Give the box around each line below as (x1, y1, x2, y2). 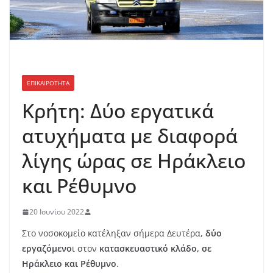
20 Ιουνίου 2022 (29, 207, 84, 217)
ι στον (72, 243, 97, 254)
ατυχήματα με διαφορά (22, 122, 238, 149)
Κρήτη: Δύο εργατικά (22, 97, 214, 124)
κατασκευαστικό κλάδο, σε (97, 243, 211, 254)
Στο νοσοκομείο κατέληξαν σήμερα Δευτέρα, (22, 227, 205, 239)
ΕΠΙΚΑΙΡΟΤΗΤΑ (27, 79, 69, 87)
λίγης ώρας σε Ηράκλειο (22, 147, 246, 174)
